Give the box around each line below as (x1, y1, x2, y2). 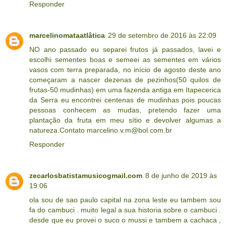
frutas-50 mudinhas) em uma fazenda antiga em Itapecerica (29, 86, 221, 94)
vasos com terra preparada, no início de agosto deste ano (29, 66, 221, 74)
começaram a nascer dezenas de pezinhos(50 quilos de (29, 76, 221, 84)
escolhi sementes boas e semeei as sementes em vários (29, 55, 221, 64)
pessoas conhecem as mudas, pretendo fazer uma (29, 106, 221, 115)
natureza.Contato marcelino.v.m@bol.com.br (29, 126, 172, 135)
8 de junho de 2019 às (145, 172, 217, 180)
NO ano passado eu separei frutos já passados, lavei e (29, 45, 221, 54)
